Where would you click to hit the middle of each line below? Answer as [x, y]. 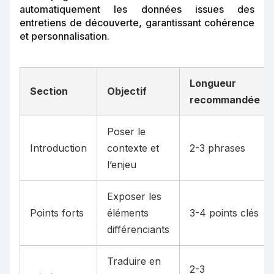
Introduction [58, 148]
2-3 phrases [217, 148]
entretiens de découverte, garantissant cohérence [137, 23]
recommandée [225, 100]
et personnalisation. [65, 36]
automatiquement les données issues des [137, 9]
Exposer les [134, 197]
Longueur [213, 83]
